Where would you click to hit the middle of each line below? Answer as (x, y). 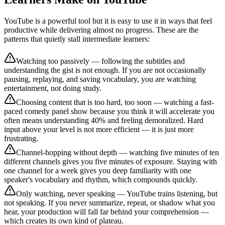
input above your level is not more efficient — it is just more (99, 129)
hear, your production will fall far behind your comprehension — (106, 211)
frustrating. (21, 138)
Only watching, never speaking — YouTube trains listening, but (117, 193)
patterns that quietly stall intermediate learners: (77, 39)
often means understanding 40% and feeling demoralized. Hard (104, 120)
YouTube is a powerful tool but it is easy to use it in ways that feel (108, 21)
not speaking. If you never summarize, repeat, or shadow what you (109, 202)
